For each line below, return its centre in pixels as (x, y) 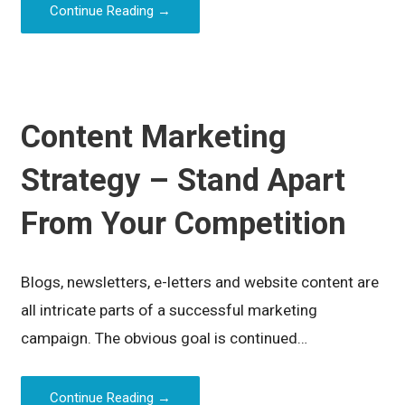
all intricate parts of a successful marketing (170, 310)
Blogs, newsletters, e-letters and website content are (200, 282)
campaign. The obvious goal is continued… (165, 338)
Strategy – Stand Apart (184, 179)
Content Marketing (154, 136)
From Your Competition (184, 223)
